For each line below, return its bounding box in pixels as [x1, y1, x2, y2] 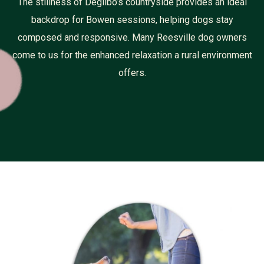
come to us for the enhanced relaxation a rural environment [12, 49, 252, 61]
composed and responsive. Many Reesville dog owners [17, 32, 247, 44]
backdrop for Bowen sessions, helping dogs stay [31, 14, 233, 26]
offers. [118, 67, 146, 79]
